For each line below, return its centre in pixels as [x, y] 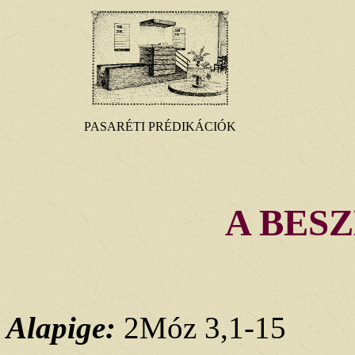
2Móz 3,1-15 [205, 327]
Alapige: [65, 327]
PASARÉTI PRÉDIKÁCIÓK [160, 126]
